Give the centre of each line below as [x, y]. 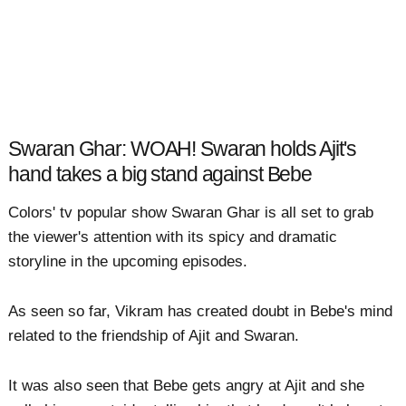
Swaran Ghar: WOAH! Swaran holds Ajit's [182, 150]
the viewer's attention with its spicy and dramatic [173, 237]
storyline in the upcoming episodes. [128, 261]
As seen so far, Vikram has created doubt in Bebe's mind [201, 311]
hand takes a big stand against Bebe [160, 175]
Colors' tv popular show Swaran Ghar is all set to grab [191, 212]
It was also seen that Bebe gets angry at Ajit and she [187, 386]
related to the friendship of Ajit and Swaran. [154, 335]
